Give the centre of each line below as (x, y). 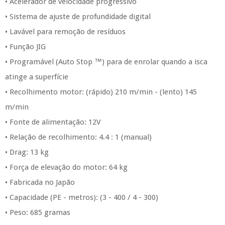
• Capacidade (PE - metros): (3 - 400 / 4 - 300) (82, 197)
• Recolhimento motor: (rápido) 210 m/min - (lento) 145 (101, 92)
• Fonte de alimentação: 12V (53, 122)
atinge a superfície (37, 77)
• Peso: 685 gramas (38, 212)
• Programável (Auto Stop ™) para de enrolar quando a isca (106, 62)
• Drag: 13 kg (27, 152)
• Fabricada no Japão (40, 182)
